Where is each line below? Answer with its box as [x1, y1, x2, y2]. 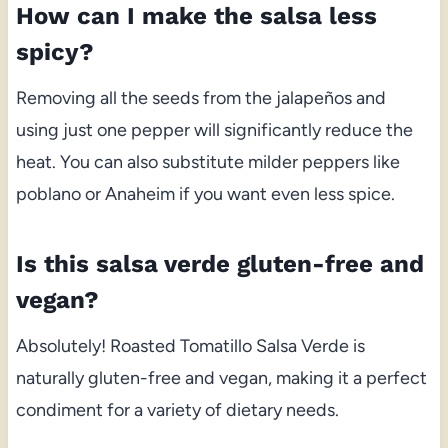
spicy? [15, 37, 94, 66]
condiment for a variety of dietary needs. [15, 398, 339, 421]
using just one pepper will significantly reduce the [15, 118, 413, 141]
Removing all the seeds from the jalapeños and [15, 86, 386, 109]
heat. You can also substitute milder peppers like [15, 150, 400, 173]
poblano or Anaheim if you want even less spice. [15, 182, 395, 205]
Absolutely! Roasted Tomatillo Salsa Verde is [15, 334, 365, 357]
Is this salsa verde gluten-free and [15, 249, 424, 278]
